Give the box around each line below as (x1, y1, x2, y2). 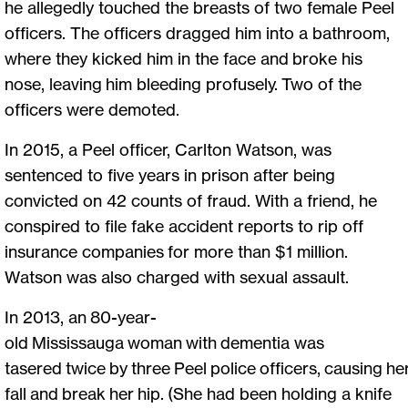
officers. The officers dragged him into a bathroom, (5, 22, 390, 43)
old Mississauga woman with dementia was (5, 331, 324, 352)
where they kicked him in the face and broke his (5, 47, 362, 68)
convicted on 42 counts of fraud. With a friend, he (5, 189, 377, 210)
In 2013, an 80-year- (5, 306, 157, 327)
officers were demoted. (5, 98, 187, 119)
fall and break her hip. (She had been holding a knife (5, 382, 392, 403)
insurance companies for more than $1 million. (5, 240, 348, 261)
